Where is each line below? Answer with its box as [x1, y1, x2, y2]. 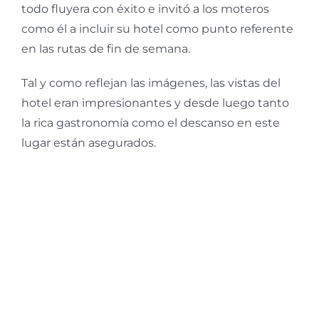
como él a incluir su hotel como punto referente [21, 21, 293, 36]
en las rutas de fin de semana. [21, 41, 190, 56]
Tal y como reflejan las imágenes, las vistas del [21, 75, 281, 90]
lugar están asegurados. [21, 135, 156, 150]
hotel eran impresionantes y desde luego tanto [21, 95, 289, 110]
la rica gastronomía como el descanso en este [21, 115, 280, 130]
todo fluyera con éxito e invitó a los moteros [21, 1, 269, 16]
